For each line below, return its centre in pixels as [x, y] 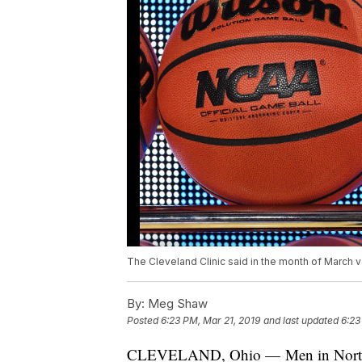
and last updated [301, 321]
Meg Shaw [176, 304]
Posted [144, 321]
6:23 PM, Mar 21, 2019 [210, 321]
